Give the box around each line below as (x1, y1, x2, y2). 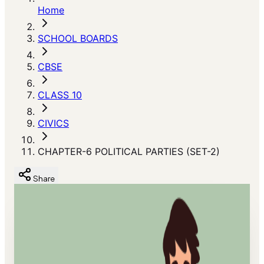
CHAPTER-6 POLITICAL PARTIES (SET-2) (38, 146, 220, 157)
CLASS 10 (38, 89, 82, 101)
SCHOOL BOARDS (38, 32, 118, 44)
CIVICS (38, 117, 69, 129)
